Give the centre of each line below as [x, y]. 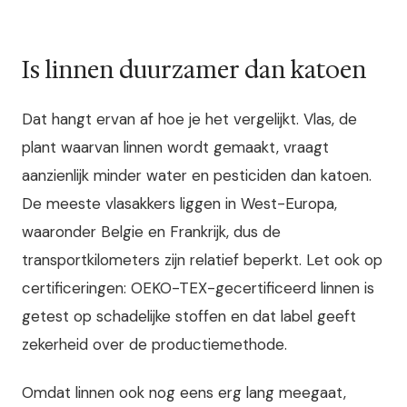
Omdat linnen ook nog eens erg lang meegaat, [184, 393]
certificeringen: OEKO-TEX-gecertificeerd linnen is [198, 288]
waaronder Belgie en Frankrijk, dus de [151, 232]
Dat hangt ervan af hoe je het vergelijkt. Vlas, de [189, 119]
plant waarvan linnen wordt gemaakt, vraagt [175, 148]
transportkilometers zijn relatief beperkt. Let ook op [202, 260]
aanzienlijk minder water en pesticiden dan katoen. [197, 176]
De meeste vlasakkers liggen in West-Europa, [179, 204]
